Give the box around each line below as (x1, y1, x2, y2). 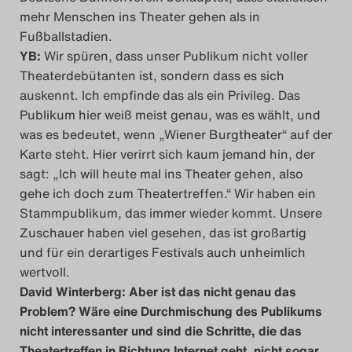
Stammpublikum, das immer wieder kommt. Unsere (20, 203, 322, 223)
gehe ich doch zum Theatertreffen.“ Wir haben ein (20, 184, 316, 203)
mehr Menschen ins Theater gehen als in (20, 7, 260, 27)
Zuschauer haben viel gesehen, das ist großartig (20, 223, 306, 243)
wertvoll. (20, 262, 70, 282)
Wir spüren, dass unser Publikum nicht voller (41, 46, 308, 66)
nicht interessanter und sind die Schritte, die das (20, 321, 302, 341)
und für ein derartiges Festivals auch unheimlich (20, 243, 306, 262)
